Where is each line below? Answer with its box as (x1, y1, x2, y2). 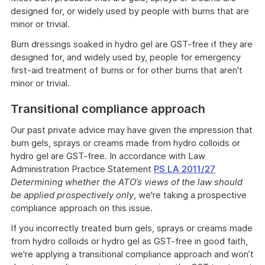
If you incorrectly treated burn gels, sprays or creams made (11, 222, 253, 234)
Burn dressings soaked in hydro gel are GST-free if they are (11, 38, 253, 50)
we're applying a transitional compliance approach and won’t (11, 248, 254, 260)
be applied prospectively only (11, 189, 134, 201)
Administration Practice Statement (11, 163, 154, 174)
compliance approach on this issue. (11, 202, 153, 214)
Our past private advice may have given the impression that (11, 124, 253, 135)
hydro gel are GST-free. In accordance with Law (11, 150, 205, 161)
